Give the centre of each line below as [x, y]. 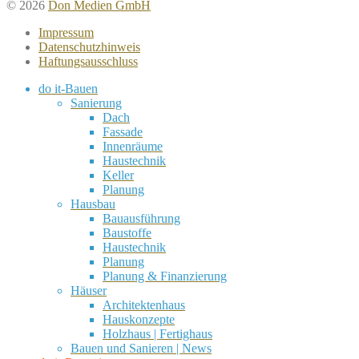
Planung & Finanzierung [165, 276]
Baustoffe [127, 232]
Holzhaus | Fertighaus [157, 333]
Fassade [123, 131]
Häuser [89, 290]
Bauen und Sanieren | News [141, 348]
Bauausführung [141, 218]
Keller [118, 175]
